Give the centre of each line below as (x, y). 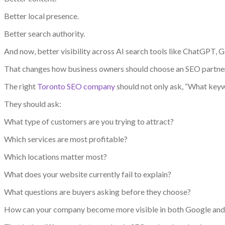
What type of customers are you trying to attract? (89, 121)
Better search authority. (44, 33)
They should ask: (33, 103)
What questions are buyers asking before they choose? (97, 191)
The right (21, 86)
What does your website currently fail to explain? (88, 174)
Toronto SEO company (76, 86)
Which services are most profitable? (66, 139)
